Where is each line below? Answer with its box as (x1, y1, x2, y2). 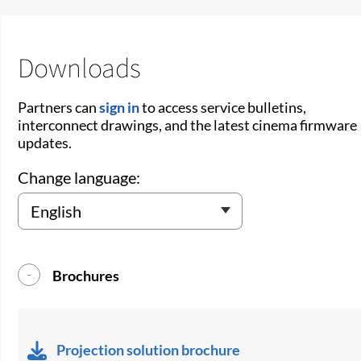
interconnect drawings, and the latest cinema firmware (18, 115, 358, 134)
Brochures (52, 266, 120, 284)
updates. (18, 133, 73, 151)
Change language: (18, 167, 141, 187)
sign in (99, 98, 140, 116)
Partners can (18, 98, 100, 116)
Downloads (18, 48, 142, 85)
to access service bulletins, (139, 98, 307, 116)
